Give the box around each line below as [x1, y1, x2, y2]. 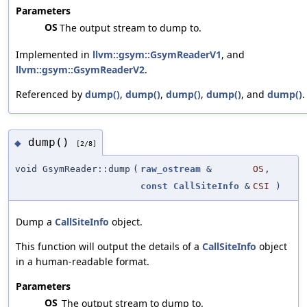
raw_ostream [140, 163, 201, 174]
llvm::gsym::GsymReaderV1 [93, 47, 221, 61]
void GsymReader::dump [15, 163, 130, 174]
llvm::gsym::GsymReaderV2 [16, 62, 145, 76]
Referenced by [16, 87, 85, 101]
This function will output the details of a [16, 239, 202, 253]
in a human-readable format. [16, 254, 149, 268]
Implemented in [16, 47, 93, 61]
